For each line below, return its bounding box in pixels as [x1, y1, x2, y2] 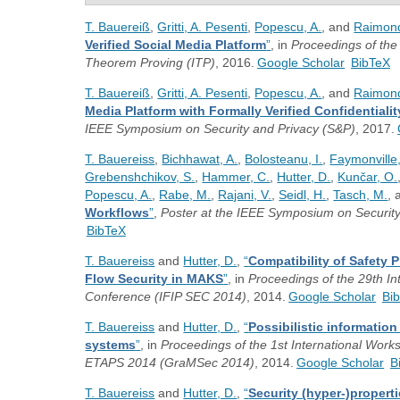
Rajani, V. [218, 187, 272, 202]
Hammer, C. [202, 170, 271, 184]
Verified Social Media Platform [85, 37, 267, 52]
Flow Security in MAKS [85, 271, 224, 286]
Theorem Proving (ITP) [85, 55, 216, 70]
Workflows [85, 205, 150, 220]
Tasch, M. [333, 187, 388, 202]
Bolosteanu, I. [245, 152, 323, 166]
